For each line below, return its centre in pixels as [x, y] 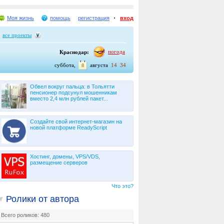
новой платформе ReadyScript [68, 127]
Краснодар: [74, 52]
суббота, [65, 65]
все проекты [17, 35]
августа [99, 65]
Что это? [122, 186]
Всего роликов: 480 [25, 215]
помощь [60, 18]
